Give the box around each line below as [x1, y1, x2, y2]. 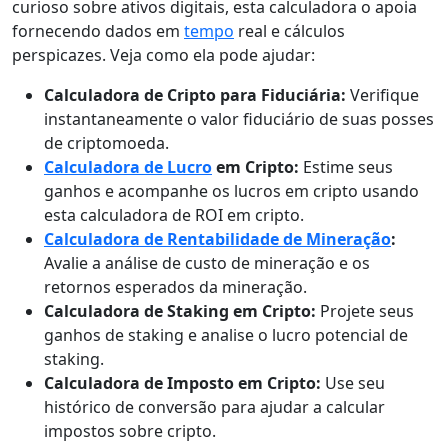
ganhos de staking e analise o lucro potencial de [44, 324, 408, 346]
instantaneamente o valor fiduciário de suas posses [44, 108, 434, 130]
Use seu [321, 372, 385, 394]
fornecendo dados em [12, 20, 184, 42]
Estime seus [299, 156, 393, 178]
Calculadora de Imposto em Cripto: [44, 372, 321, 394]
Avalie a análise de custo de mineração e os [44, 252, 370, 274]
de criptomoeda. [44, 132, 169, 154]
